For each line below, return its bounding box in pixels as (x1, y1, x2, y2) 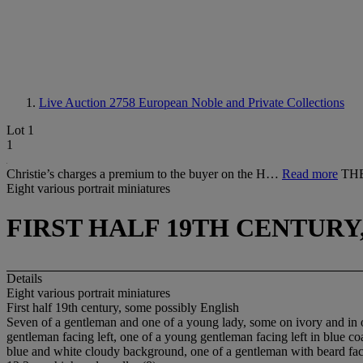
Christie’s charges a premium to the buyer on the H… (6, 167, 282, 181)
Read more (282, 167, 338, 181)
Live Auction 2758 (39, 96, 139, 109)
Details (6, 271, 42, 285)
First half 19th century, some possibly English (6, 300, 239, 314)
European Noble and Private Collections (139, 96, 344, 109)
